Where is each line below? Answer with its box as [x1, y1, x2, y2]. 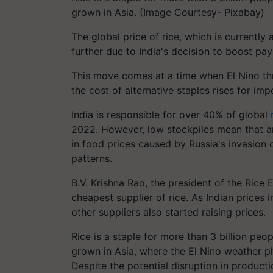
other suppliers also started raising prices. [71, 206, 266, 218]
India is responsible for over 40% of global [71, 108, 271, 121]
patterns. [71, 152, 112, 165]
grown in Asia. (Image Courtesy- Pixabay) [71, 6, 264, 18]
